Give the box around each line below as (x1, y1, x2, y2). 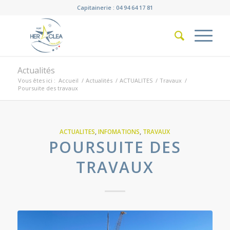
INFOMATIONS (98, 127, 140, 136)
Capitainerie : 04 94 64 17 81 (76, 4, 153, 11)
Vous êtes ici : (17, 76, 55, 84)
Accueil (58, 76, 79, 84)
